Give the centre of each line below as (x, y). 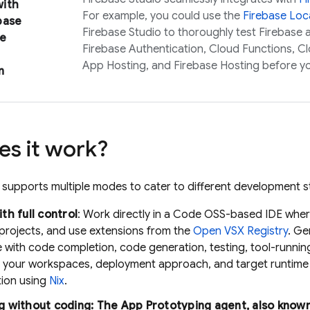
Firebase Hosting (217, 66)
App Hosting (114, 66)
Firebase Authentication (143, 49)
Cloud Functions (250, 49)
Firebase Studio (122, 33)
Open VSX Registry (240, 231)
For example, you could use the (163, 16)
